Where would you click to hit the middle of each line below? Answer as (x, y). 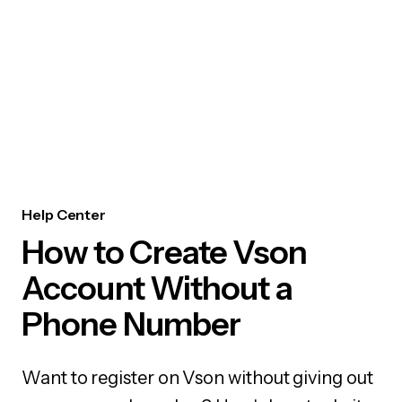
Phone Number (131, 324)
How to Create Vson (164, 252)
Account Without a (157, 288)
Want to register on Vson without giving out (197, 378)
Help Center (64, 214)
